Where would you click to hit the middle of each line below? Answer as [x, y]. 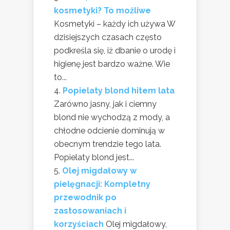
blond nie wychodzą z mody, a [112, 117]
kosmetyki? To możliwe [102, 10]
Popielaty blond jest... [94, 157]
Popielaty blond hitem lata [119, 90]
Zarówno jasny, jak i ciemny [105, 104]
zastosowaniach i [90, 210]
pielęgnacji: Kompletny [102, 184]
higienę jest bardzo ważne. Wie [112, 64]
